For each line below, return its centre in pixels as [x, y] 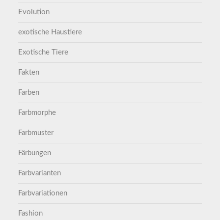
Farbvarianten [40, 173]
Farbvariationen [43, 193]
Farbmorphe [37, 113]
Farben [29, 93]
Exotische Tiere [43, 53]
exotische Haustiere [50, 32]
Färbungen [35, 153]
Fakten [29, 73]
